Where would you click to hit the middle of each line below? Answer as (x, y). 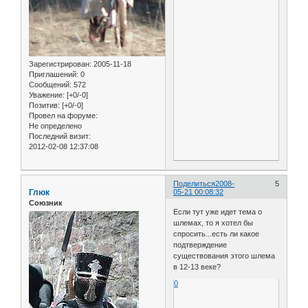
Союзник (46, 202)
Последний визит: (60, 136)
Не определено (55, 126)
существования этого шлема (224, 256)
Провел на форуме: (63, 116)
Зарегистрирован (59, 64)
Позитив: (44, 106)
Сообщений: (50, 85)
